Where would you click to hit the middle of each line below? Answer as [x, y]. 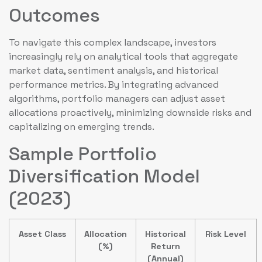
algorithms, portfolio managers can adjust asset [117, 99]
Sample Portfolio [83, 154]
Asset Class [42, 234]
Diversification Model [104, 176]
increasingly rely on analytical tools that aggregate [123, 57]
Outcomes [54, 15]
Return [166, 246]
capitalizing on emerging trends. [82, 127]
